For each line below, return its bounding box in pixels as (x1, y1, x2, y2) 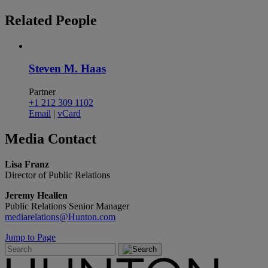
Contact (48, 131, 96, 147)
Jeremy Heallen (5, 190, 68, 200)
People (56, 12, 97, 28)
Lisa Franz (5, 159, 49, 169)
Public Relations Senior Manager (5, 200, 129, 211)
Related (5, 12, 56, 28)
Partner (29, 87, 56, 98)
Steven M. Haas (29, 62, 106, 75)
